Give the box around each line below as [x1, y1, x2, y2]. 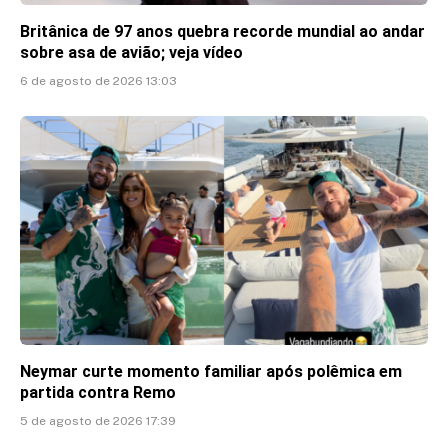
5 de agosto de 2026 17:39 [20, 414, 176, 429]
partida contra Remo [20, 383, 176, 403]
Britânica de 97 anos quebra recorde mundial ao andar [20, 21, 425, 41]
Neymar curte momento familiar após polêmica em [20, 362, 402, 382]
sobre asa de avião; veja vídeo [20, 42, 243, 62]
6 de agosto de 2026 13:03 [20, 73, 177, 88]
